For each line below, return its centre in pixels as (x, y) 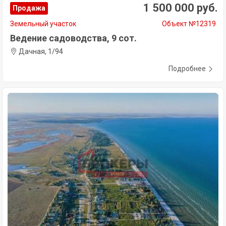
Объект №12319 (189, 24)
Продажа (29, 8)
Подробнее (187, 69)
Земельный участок (43, 24)
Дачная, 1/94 (40, 52)
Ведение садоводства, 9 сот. (73, 38)
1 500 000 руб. (181, 8)
